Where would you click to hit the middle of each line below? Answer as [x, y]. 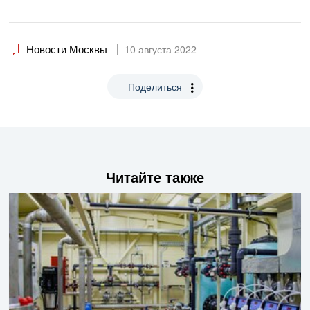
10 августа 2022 [161, 49]
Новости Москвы [67, 49]
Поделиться [155, 87]
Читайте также [155, 177]
